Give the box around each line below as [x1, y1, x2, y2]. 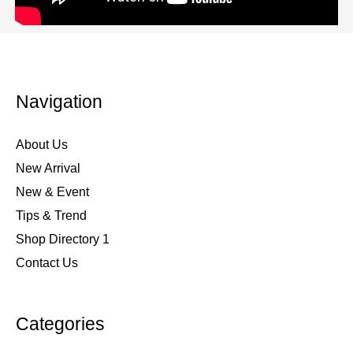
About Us [16, 137, 68, 152]
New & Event [16, 184, 89, 199]
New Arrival [16, 161, 80, 176]
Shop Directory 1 [16, 232, 110, 247]
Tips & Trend [16, 208, 87, 223]
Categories [16, 314, 105, 335]
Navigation [16, 91, 102, 112]
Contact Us [16, 255, 78, 270]
